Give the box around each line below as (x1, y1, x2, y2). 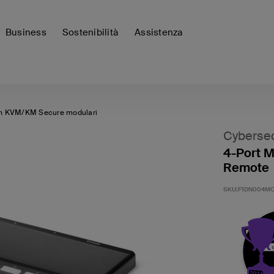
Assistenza (135, 26, 183, 39)
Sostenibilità (62, 26, 118, 39)
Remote (223, 160, 269, 176)
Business (5, 26, 46, 39)
